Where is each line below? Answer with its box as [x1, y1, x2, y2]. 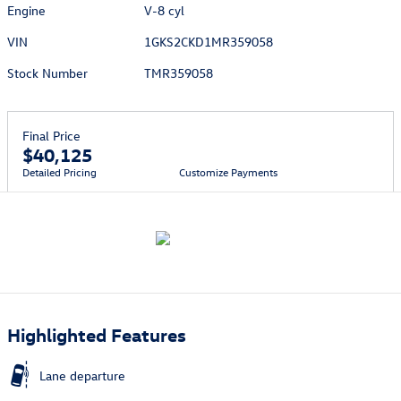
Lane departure [39, 366, 125, 384]
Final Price [22, 126, 81, 144]
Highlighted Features [7, 321, 186, 346]
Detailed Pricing [22, 164, 97, 179]
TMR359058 [144, 64, 214, 81]
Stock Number [7, 64, 88, 81]
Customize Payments [179, 164, 278, 179]
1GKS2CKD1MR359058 [144, 32, 274, 50]
